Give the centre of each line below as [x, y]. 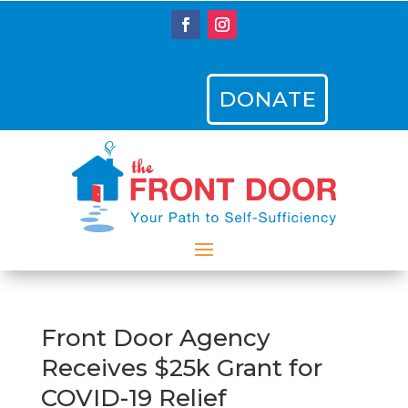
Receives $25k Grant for [181, 368]
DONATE [268, 99]
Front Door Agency [155, 338]
